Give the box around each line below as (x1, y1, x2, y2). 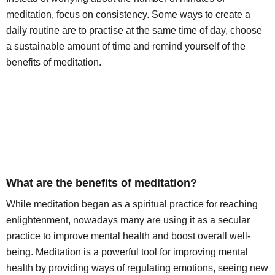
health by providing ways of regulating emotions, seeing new (6, 263, 268, 274)
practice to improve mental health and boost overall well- (6, 231, 250, 242)
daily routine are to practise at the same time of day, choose (6, 25, 262, 36)
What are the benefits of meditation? (6, 177, 197, 190)
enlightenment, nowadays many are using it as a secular (6, 215, 250, 226)
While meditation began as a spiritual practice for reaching (6, 199, 258, 210)
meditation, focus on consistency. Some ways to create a (6, 9, 250, 20)
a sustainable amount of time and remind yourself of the (6, 41, 246, 52)
